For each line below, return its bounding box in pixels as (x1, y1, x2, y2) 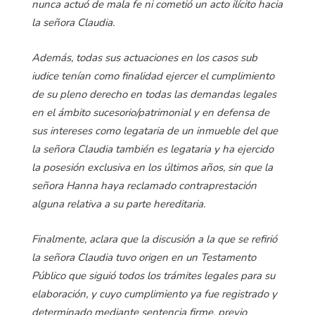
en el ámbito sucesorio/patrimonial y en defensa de (32, 105, 269, 120)
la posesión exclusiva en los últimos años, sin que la (32, 160, 273, 175)
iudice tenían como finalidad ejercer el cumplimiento (32, 69, 274, 84)
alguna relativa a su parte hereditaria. (32, 197, 205, 212)
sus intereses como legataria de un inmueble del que (32, 124, 278, 139)
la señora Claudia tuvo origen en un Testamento (32, 250, 256, 265)
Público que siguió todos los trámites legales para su (32, 269, 275, 283)
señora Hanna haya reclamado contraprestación (32, 179, 257, 193)
